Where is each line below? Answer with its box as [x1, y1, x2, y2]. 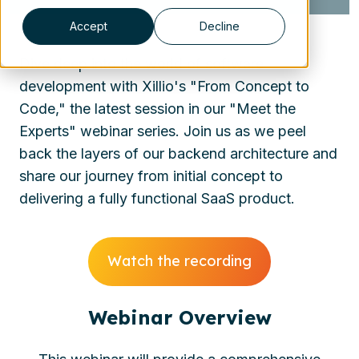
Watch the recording [107, 252, 252, 271]
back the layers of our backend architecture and [19, 145, 337, 163]
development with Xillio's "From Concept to [19, 78, 309, 95]
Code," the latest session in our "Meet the [19, 100, 296, 118]
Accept [69, 19, 107, 34]
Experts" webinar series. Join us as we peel [19, 123, 306, 140]
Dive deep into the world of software [19, 55, 264, 73]
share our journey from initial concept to [19, 167, 283, 185]
